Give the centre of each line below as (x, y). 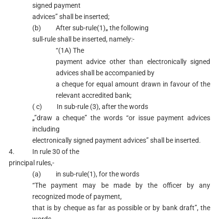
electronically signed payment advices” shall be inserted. (116, 140)
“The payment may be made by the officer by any (121, 185)
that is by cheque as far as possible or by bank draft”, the (121, 208)
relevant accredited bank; (93, 95)
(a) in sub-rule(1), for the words (86, 174)
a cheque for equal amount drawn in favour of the (133, 84)
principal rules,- (31, 163)
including (46, 129)
